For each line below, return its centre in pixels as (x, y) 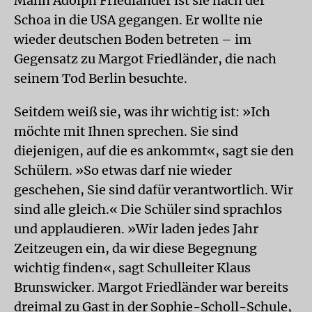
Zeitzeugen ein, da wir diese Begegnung (135, 248)
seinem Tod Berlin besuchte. (101, 78)
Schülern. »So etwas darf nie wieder (123, 170)
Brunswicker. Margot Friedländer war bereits (151, 287)
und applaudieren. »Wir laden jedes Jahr (136, 228)
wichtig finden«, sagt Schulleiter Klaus (132, 267)
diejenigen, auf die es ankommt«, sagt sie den (154, 150)
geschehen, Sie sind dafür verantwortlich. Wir (154, 189)
